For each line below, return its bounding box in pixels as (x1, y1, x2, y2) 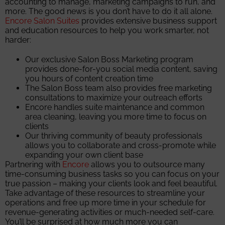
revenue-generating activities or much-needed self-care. (5, 207, 214, 217)
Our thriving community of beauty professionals (25, 131, 202, 141)
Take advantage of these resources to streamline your (5, 188, 205, 198)
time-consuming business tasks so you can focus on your (5, 169, 219, 179)
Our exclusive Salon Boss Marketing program (25, 54, 193, 64)
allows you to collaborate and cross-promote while (25, 140, 216, 150)
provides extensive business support (79, 16, 217, 26)
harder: (5, 35, 31, 45)
